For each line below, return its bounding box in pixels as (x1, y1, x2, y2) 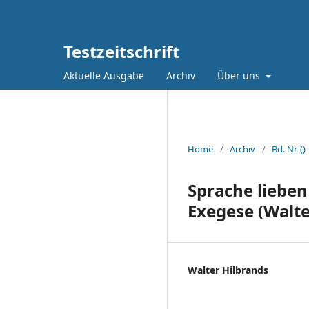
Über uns (217, 68, 263, 82)
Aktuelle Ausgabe (63, 68, 144, 82)
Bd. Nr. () (272, 142, 306, 155)
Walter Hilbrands (188, 263, 268, 277)
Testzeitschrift (63, 40, 179, 63)
